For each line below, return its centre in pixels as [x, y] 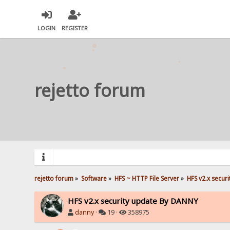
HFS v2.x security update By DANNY [133, 200]
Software [94, 178]
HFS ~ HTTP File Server [147, 178]
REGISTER [75, 28]
